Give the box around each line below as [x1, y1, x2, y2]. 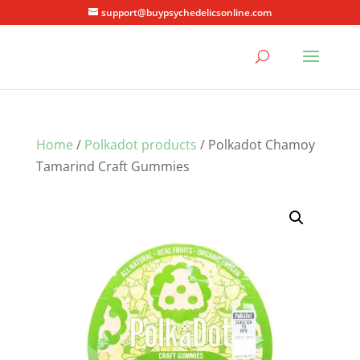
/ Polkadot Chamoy [196, 136, 315, 153]
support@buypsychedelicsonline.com [100, 6, 272, 19]
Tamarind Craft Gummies [35, 157, 190, 175]
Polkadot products [84, 136, 197, 153]
